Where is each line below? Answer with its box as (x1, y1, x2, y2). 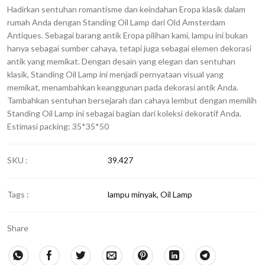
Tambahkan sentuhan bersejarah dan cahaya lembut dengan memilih (7, 95, 257, 106)
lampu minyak (107, 189, 157, 199)
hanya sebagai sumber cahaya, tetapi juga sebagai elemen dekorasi (7, 43, 251, 54)
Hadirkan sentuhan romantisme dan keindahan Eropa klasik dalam (7, 4, 245, 15)
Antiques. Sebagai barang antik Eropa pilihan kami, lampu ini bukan (7, 30, 248, 41)
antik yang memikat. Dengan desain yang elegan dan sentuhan (7, 56, 235, 67)
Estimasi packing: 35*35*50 (7, 121, 109, 132)
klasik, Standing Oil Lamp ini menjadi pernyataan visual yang (7, 69, 224, 80)
